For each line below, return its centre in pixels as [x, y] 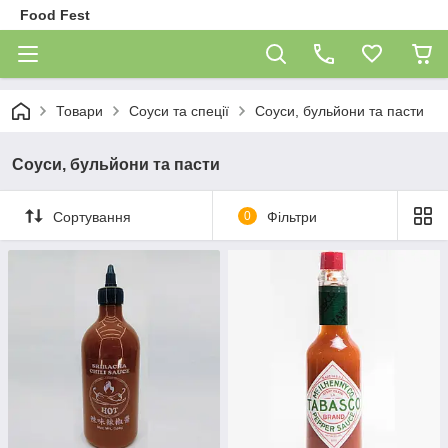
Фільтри [291, 216]
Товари [79, 111]
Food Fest [55, 15]
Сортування [92, 216]
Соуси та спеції [179, 111]
